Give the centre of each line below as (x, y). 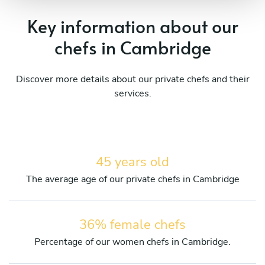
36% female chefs (132, 224)
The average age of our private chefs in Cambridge (132, 179)
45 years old (132, 162)
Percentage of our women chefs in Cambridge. (132, 242)
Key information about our (132, 25)
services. (132, 93)
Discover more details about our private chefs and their (132, 79)
